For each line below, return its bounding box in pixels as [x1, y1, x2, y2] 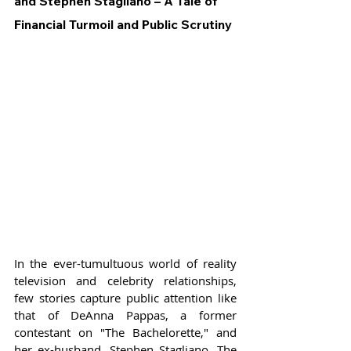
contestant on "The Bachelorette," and [14, 324, 237, 341]
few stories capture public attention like [14, 290, 237, 306]
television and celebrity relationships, [14, 273, 237, 289]
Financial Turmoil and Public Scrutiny [14, 16, 232, 32]
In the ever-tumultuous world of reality [14, 255, 237, 272]
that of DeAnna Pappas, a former [14, 307, 237, 324]
